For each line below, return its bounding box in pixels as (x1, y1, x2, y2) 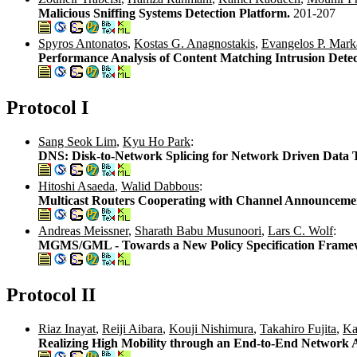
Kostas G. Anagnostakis (134, 37, 255, 50)
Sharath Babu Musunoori (135, 223, 261, 237)
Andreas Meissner (38, 223, 128, 237)
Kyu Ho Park (123, 134, 190, 148)
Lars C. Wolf (268, 223, 333, 237)
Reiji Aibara (102, 321, 163, 335)
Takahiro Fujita (260, 321, 336, 335)
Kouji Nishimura (169, 321, 253, 335)
